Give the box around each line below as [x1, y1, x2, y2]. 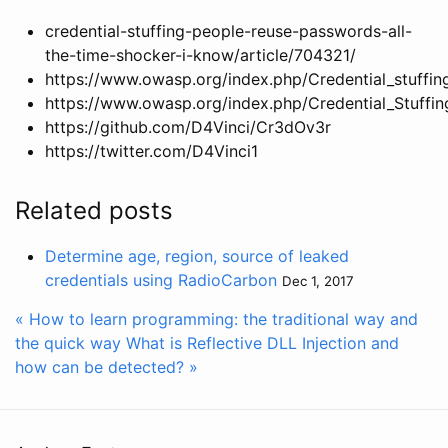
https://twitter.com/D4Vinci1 [45, 140, 258, 161]
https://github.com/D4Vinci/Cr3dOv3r [45, 116, 331, 137]
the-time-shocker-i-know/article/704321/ [45, 44, 356, 65]
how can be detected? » [15, 356, 198, 377]
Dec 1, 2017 [282, 272, 354, 289]
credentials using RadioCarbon [45, 269, 277, 290]
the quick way [15, 332, 121, 353]
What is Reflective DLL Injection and [126, 332, 399, 353]
